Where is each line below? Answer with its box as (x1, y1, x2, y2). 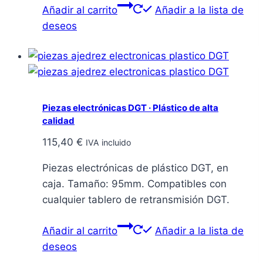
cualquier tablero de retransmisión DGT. (42, 194, 230, 206)
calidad (42, 114, 75, 126)
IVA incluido (86, 137, 131, 148)
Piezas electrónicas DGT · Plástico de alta (42, 102, 218, 113)
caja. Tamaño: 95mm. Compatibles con (42, 178, 227, 190)
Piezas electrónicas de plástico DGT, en (42, 162, 228, 174)
